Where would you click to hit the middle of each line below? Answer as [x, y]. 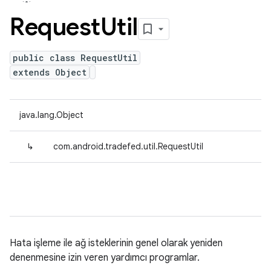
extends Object [50, 72]
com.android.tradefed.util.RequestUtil [128, 146]
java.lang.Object [51, 115]
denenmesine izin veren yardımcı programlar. [105, 258]
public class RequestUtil [75, 58]
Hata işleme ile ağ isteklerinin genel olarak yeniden [116, 243]
